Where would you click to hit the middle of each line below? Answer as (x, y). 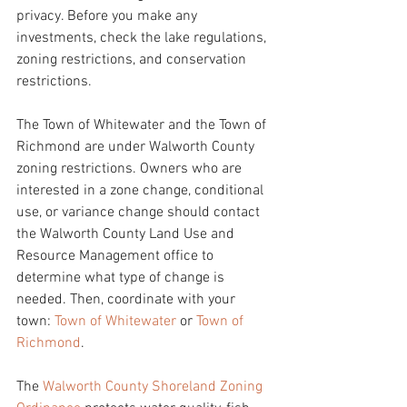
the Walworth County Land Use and (127, 234)
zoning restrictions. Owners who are (131, 169)
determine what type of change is (122, 278)
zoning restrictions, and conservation (133, 60)
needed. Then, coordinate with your (128, 299)
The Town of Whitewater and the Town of (143, 125)
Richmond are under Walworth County (137, 147)
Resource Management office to (117, 256)
